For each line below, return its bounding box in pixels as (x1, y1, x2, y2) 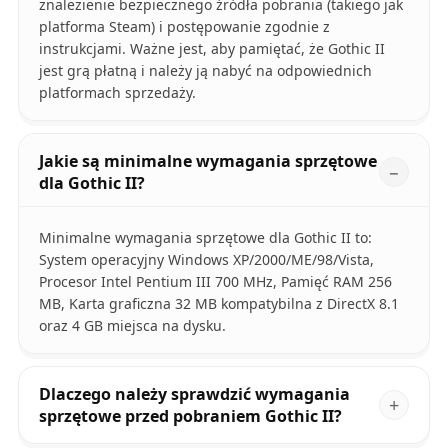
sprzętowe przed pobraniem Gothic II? (38, 404, 342, 427)
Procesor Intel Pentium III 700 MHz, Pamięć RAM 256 (38, 271, 392, 291)
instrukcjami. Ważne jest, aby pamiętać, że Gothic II (38, 38, 385, 58)
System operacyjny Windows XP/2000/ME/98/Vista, (38, 249, 374, 269)
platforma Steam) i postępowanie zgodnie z (38, 16, 330, 36)
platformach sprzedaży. (38, 82, 196, 102)
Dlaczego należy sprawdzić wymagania (38, 382, 350, 405)
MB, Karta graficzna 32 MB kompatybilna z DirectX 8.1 (38, 293, 399, 313)
